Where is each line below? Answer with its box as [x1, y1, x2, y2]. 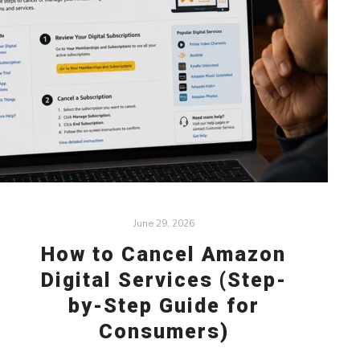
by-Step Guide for [67, 293, 260, 317]
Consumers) [98, 319, 229, 343]
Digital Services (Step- [40, 268, 287, 292]
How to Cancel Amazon [41, 242, 287, 266]
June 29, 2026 [133, 216, 194, 230]
